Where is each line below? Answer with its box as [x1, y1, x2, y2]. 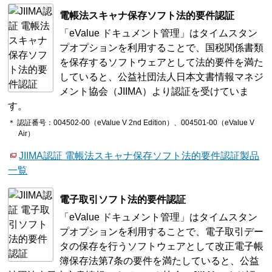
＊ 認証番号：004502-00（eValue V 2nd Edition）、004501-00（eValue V [8, 118, 255, 127]
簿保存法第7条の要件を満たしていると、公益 [59, 256, 260, 267]
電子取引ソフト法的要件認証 [59, 194, 186, 205]
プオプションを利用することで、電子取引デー [59, 226, 264, 237]
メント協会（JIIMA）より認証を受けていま [59, 86, 250, 97]
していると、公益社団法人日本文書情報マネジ [59, 71, 264, 82]
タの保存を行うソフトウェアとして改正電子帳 [59, 241, 264, 252]
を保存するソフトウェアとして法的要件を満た [59, 56, 264, 67]
